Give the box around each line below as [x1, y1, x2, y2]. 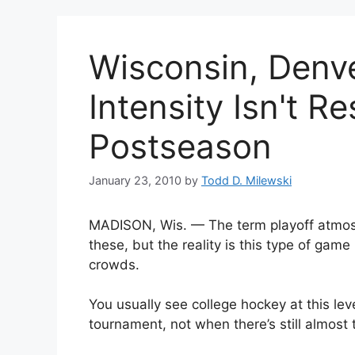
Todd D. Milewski [201, 173, 292, 187]
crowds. [89, 256, 139, 273]
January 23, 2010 [89, 173, 181, 187]
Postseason [89, 125, 272, 166]
